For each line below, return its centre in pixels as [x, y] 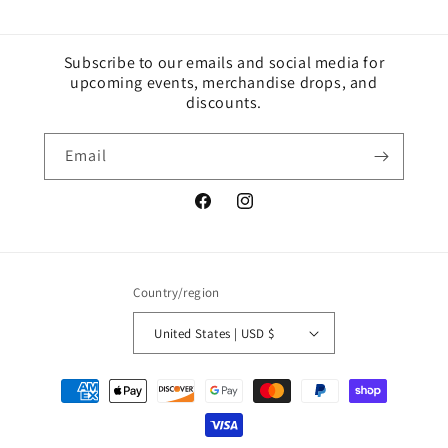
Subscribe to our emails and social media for [224, 62]
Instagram [267, 211]
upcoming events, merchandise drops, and [224, 82]
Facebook [223, 211]
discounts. [224, 102]
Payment [63, 381]
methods [63, 408]
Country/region [176, 292]
